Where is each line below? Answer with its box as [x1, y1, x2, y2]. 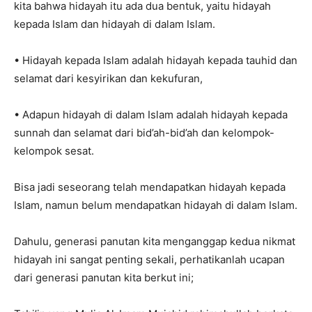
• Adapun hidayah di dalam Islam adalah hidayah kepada [14, 108, 288, 121]
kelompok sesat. [14, 144, 94, 157]
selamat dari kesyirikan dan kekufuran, [14, 72, 203, 85]
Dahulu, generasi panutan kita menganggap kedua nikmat [14, 235, 295, 248]
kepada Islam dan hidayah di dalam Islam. [14, 17, 215, 31]
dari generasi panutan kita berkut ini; [14, 271, 194, 284]
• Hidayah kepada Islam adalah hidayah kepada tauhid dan [14, 54, 297, 67]
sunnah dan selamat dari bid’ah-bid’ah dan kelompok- [14, 126, 274, 139]
